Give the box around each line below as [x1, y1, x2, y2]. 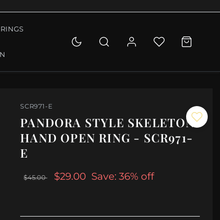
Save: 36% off [91, 170, 155, 183]
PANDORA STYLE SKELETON [20, 114, 195, 131]
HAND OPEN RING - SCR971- [20, 130, 193, 146]
